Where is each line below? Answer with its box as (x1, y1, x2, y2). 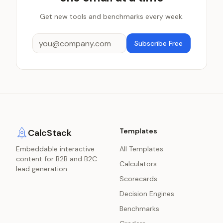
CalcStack (28, 127, 72, 139)
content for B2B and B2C (16, 154, 97, 163)
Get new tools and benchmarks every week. (39, 12, 184, 21)
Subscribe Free (134, 39, 183, 48)
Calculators (119, 159, 157, 168)
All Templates (119, 144, 163, 153)
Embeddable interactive (16, 144, 95, 153)
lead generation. (16, 164, 69, 173)
